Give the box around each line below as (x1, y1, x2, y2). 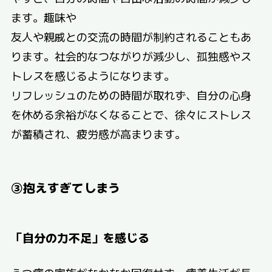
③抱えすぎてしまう (10, 178, 120, 196)
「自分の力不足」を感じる (10, 229, 149, 246)
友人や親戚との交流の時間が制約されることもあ (10, 28, 251, 44)
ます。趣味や (10, 8, 76, 25)
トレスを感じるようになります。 (10, 67, 175, 83)
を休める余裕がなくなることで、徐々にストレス (10, 106, 251, 122)
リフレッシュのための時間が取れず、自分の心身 (10, 86, 251, 103)
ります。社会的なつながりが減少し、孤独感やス (10, 47, 251, 64)
